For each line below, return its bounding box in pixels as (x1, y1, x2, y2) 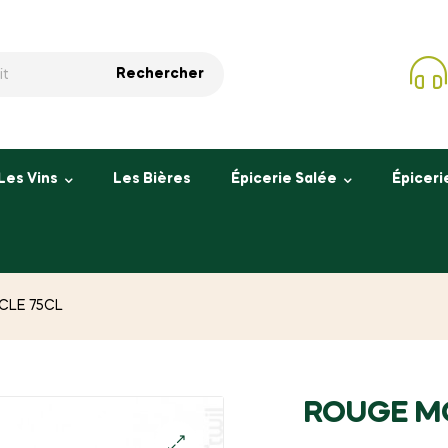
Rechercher (116, 67, 205, 82)
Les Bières (112, 172, 191, 187)
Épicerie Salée (231, 172, 338, 187)
